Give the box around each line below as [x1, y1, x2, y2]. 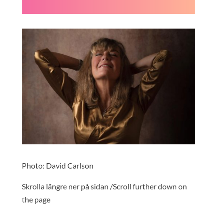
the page [21, 194, 50, 204]
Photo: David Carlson [21, 160, 93, 170]
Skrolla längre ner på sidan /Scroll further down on [21, 181, 187, 191]
